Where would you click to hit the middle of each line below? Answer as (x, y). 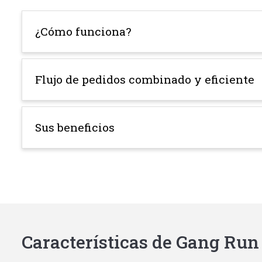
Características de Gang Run (140, 242)
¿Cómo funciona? (83, 31)
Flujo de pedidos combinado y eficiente (145, 79)
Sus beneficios (75, 127)
